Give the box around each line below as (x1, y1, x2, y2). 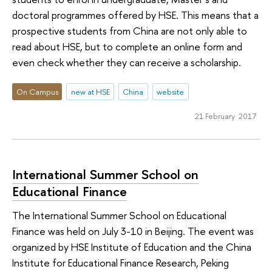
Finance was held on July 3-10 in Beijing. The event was (12, 224, 254, 239)
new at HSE (70, 86, 110, 98)
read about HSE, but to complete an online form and (12, 39, 242, 53)
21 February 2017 (194, 110, 256, 121)
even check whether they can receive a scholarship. (12, 55, 241, 69)
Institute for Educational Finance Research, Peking (12, 256, 229, 270)
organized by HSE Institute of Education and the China (12, 240, 251, 254)
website (157, 86, 185, 98)
